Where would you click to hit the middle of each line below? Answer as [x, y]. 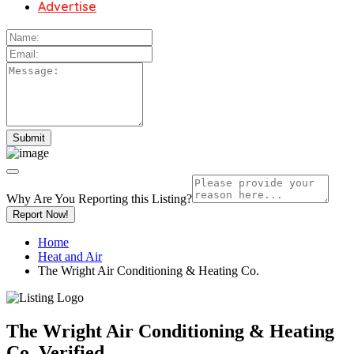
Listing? [172, 198]
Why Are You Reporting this [79, 198]
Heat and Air [70, 256]
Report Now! [41, 214]
